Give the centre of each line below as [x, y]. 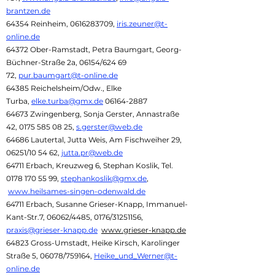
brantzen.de [28, 11]
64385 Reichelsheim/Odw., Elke [64, 88]
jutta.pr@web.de [92, 153]
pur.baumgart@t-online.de [68, 75]
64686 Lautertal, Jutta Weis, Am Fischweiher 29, [94, 140]
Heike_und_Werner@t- [136, 256]
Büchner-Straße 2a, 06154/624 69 [66, 62]
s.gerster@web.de [109, 127]
